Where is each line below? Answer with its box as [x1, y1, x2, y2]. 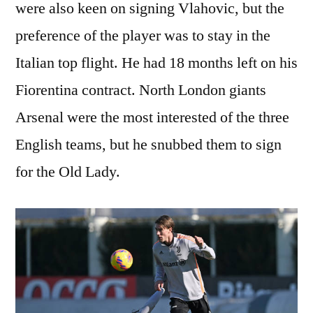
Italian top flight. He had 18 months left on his [15, 52, 298, 73]
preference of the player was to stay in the [15, 25, 270, 45]
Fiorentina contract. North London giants [15, 80, 266, 100]
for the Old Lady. [15, 161, 120, 182]
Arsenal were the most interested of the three [15, 107, 289, 127]
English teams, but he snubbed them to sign [15, 134, 282, 154]
